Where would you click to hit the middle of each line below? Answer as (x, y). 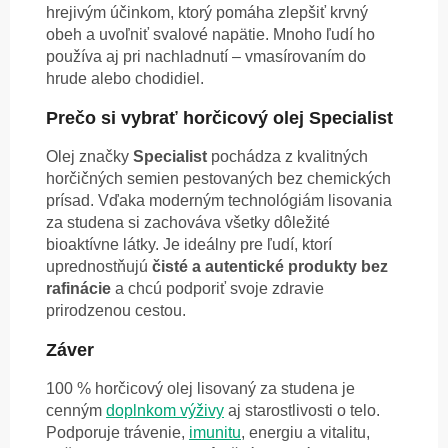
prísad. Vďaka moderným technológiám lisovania (219, 201)
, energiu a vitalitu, (305, 433)
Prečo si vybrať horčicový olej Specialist (219, 118)
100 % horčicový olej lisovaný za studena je (200, 389)
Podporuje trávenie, (117, 433)
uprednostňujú (99, 267)
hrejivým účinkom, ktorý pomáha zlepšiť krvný (207, 13)
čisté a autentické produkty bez (270, 267)
